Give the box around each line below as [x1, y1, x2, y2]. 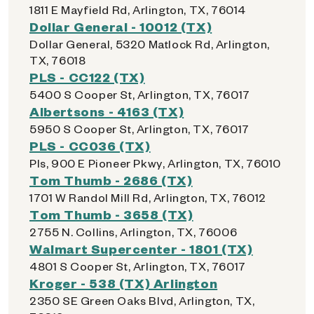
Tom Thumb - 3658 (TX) [29, 206, 193, 222]
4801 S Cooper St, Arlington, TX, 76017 [29, 259, 246, 273]
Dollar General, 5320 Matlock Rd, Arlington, [29, 36, 270, 51]
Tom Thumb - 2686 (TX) [29, 172, 193, 188]
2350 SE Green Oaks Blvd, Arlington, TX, [29, 293, 255, 308]
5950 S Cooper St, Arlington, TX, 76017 [29, 121, 250, 136]
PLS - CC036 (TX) [29, 137, 151, 153]
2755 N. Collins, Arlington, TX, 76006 [29, 224, 238, 239]
